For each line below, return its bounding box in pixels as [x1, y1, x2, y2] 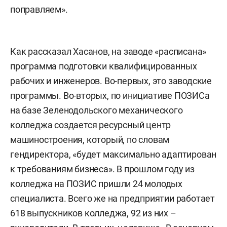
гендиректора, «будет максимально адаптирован [10, 149, 217, 160]
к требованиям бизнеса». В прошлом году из [10, 164, 195, 174]
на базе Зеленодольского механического [10, 105, 183, 116]
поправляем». [10, 4, 68, 15]
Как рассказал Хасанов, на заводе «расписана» [10, 46, 207, 57]
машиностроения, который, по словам [10, 134, 170, 145]
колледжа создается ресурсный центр [10, 120, 171, 130]
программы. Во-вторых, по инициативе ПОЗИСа [10, 90, 210, 101]
